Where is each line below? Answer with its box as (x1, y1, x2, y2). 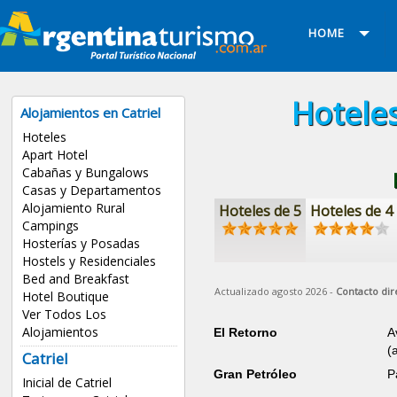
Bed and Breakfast (21, 270, 129, 288)
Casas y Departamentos (21, 182, 161, 199)
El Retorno (214, 325, 278, 340)
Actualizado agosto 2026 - (214, 284, 336, 299)
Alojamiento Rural (21, 199, 125, 217)
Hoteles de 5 (219, 200, 301, 221)
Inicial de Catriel (21, 373, 112, 391)
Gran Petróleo (214, 366, 298, 381)
